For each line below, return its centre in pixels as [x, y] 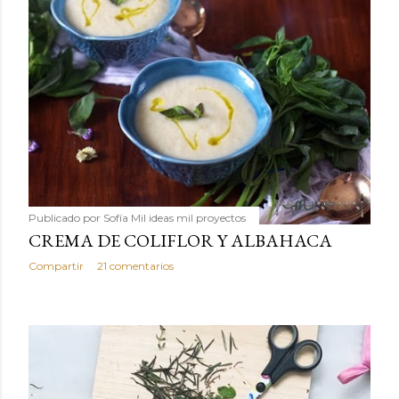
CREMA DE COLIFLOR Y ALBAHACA [180, 241]
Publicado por [66, 218]
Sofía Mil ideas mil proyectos [175, 218]
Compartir [56, 266]
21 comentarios [135, 266]
